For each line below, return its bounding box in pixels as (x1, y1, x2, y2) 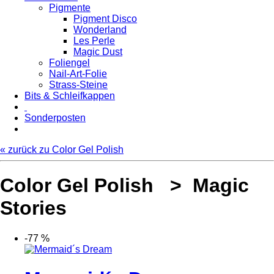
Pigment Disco (73, 13, 137, 24)
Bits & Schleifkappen (24, 90, 115, 101)
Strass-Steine (49, 79, 108, 90)
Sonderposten (24, 112, 86, 123)
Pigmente (49, 2, 91, 13)
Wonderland (73, 24, 127, 35)
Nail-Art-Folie (49, 68, 107, 79)
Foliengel (49, 57, 90, 68)
